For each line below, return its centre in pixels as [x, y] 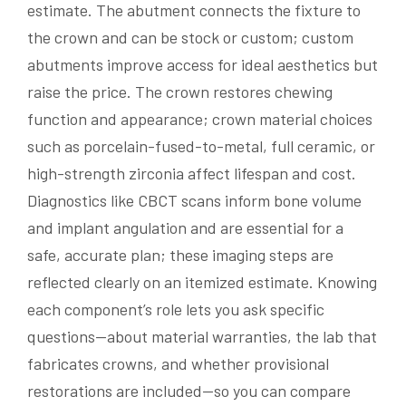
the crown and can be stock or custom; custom [190, 38]
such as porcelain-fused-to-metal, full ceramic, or [201, 146]
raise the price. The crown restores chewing [180, 92]
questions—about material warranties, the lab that [202, 337]
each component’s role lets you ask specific [176, 309]
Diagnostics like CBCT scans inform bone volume [194, 201]
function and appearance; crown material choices [200, 119]
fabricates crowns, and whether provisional [178, 364]
